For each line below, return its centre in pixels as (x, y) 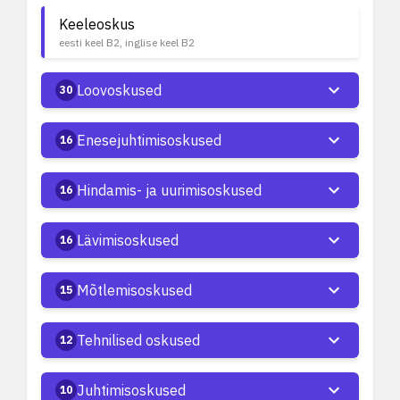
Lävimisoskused (128, 240)
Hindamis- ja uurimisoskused (169, 190)
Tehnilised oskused (138, 340)
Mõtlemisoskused (134, 290)
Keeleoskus (97, 24)
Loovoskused (119, 90)
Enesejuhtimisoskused (149, 140)
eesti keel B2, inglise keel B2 (127, 42)
